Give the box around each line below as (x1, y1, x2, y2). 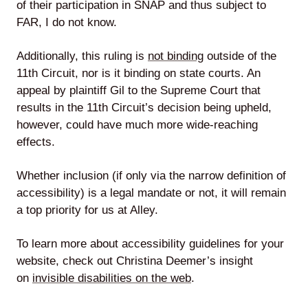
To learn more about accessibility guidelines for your (16, 237, 284, 250)
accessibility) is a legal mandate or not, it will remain (16, 186, 286, 199)
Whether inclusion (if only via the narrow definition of (16, 169, 286, 182)
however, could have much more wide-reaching (16, 118, 258, 131)
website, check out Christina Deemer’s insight (16, 254, 253, 267)
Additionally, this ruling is (16, 49, 148, 63)
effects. (16, 135, 55, 148)
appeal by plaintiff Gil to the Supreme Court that (16, 84, 261, 97)
